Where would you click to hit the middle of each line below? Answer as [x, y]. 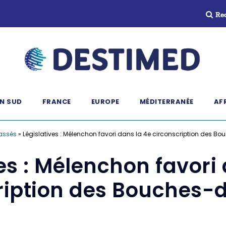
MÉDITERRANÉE [166, 102]
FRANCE [56, 102]
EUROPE [105, 102]
